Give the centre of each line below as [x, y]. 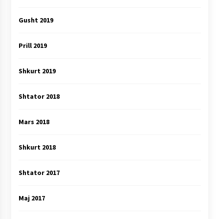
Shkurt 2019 [37, 71]
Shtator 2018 [39, 97]
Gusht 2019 [36, 20]
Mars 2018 [34, 122]
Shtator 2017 [39, 173]
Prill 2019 [33, 46]
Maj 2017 [32, 198]
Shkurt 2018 [37, 147]
